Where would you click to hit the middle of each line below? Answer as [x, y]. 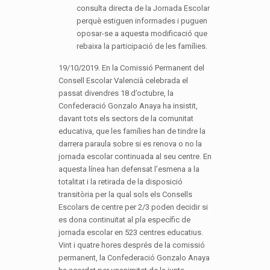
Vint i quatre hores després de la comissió [131, 245]
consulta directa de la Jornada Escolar [143, 8]
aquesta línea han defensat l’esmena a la [129, 169]
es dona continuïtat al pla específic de [124, 219]
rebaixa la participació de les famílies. [142, 46]
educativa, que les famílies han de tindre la [132, 131]
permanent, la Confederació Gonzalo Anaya [134, 257]
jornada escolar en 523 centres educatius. [130, 232]
